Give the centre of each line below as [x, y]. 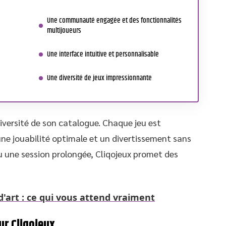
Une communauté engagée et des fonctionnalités [114, 20]
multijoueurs [64, 31]
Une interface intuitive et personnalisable [103, 54]
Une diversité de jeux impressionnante [99, 78]
